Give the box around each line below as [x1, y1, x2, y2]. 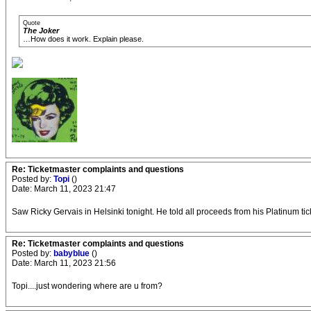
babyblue [53, 249, 92, 258]
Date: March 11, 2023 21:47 [12, 184, 116, 194]
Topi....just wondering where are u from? [12, 281, 162, 291]
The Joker [23, 26, 59, 35]
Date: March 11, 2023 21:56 [12, 258, 116, 268]
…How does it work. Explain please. [23, 35, 144, 43]
